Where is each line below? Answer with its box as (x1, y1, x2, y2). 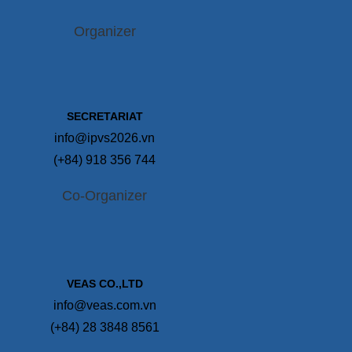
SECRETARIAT (66, 110, 143, 123)
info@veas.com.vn (53, 298, 156, 312)
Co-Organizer (62, 188, 148, 204)
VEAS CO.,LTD (66, 277, 143, 290)
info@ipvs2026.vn (54, 131, 156, 145)
